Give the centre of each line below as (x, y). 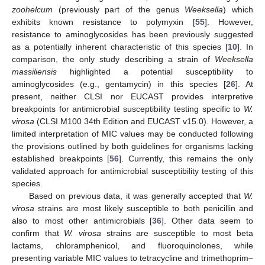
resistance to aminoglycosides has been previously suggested (132, 35)
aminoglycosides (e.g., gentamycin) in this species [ (119, 84)
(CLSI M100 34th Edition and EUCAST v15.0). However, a (144, 122)
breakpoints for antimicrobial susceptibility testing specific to (128, 109)
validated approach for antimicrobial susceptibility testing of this (132, 171)
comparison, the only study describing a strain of (113, 59)
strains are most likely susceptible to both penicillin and (144, 209)
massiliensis (34, 72)
